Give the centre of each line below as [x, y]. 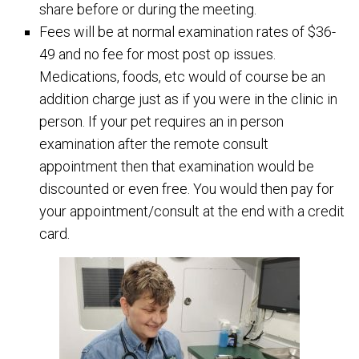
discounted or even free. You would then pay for [187, 189]
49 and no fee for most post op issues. [158, 54]
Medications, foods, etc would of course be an [183, 77]
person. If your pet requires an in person [162, 121]
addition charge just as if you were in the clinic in [189, 99]
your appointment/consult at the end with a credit [192, 211]
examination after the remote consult [154, 144]
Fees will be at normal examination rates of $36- [188, 32]
